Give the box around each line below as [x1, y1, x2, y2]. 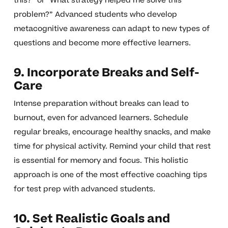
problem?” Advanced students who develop [13, 9, 177, 20]
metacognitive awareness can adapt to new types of [13, 23, 210, 35]
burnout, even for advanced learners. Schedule [13, 112, 188, 124]
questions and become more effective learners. [13, 38, 191, 49]
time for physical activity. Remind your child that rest [13, 141, 211, 152]
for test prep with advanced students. [13, 184, 155, 195]
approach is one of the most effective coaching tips [13, 169, 207, 181]
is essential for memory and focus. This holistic [13, 155, 188, 166]
